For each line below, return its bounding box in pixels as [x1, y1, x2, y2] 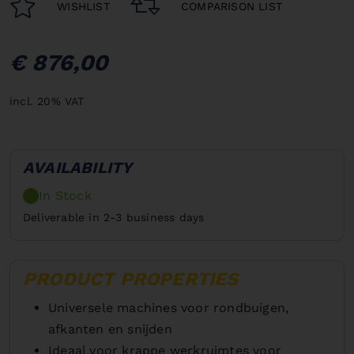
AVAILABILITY [23, 157, 133, 177]
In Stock [39, 187, 92, 203]
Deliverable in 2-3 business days [23, 210, 205, 224]
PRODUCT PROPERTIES [23, 267, 239, 290]
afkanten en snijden [48, 321, 172, 337]
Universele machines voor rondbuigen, [48, 299, 289, 315]
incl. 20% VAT [9, 94, 85, 107]
